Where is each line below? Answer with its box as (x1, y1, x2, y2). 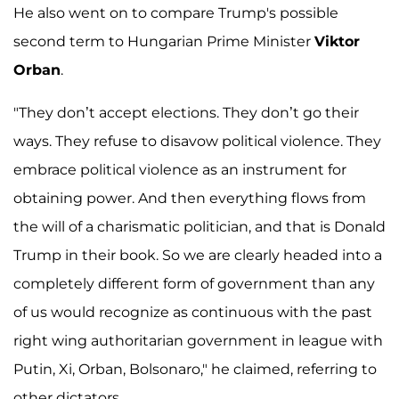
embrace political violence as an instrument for (13, 161, 346, 179)
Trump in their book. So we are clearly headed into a (13, 247, 382, 265)
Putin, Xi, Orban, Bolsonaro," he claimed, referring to (13, 361, 377, 379)
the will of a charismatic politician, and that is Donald (13, 218, 386, 236)
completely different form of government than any (13, 275, 375, 293)
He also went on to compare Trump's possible (13, 4, 338, 22)
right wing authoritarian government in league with (13, 332, 383, 350)
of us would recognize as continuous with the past (13, 304, 372, 322)
